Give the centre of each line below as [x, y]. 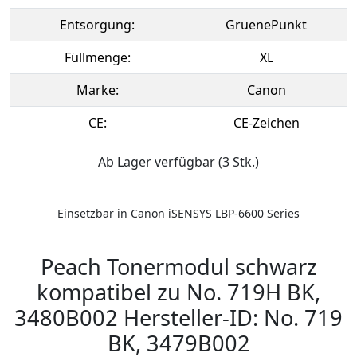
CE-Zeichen [266, 122]
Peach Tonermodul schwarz [178, 266]
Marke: [97, 90]
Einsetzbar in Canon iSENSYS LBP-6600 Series [178, 213]
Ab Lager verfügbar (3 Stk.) [178, 161]
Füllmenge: [97, 57]
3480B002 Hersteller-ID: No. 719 [178, 317]
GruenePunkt [266, 24]
